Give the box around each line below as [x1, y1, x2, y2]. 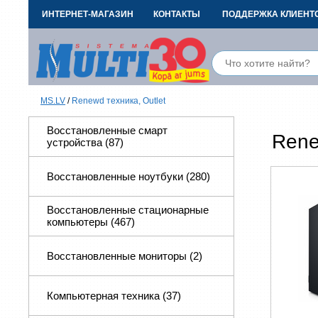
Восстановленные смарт [47, 124, 168, 136]
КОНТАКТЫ [153, 9, 200, 19]
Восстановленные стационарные [47, 204, 209, 216]
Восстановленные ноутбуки [47, 170, 186, 182]
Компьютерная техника [47, 290, 163, 302]
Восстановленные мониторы [47, 250, 190, 262]
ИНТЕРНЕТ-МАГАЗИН [41, 9, 133, 19]
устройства [47, 136, 105, 148]
